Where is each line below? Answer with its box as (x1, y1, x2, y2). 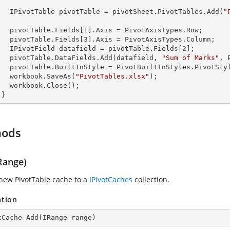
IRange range (43, 214, 92, 221)
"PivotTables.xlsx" (75, 72, 149, 80)
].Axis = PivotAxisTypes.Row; (88, 26, 203, 34)
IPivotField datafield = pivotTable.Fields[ (10, 45, 182, 52)
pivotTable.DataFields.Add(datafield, (10, 54, 162, 62)
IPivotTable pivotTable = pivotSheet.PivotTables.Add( (10, 8, 223, 15)
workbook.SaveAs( (10, 72, 75, 80)
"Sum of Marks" (162, 54, 219, 62)
